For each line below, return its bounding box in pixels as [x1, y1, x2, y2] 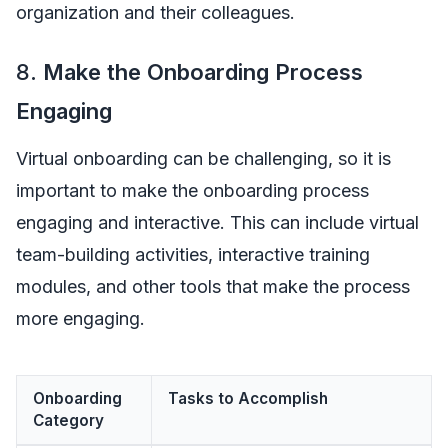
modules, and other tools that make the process [16, 275, 410, 297]
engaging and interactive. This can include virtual [16, 211, 419, 233]
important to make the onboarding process [16, 179, 369, 201]
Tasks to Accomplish [168, 388, 328, 408]
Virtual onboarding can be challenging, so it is [16, 147, 391, 169]
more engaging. [16, 307, 145, 329]
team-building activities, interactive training [16, 243, 370, 265]
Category [33, 410, 104, 430]
